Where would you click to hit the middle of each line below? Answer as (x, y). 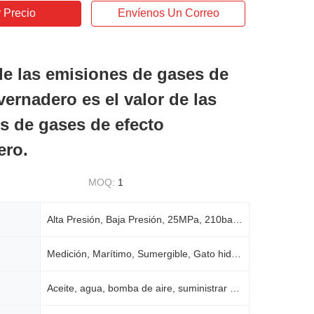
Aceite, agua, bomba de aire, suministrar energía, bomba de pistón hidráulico (235, 288)
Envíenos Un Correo (168, 13)
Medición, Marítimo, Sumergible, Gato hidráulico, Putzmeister (236, 254)
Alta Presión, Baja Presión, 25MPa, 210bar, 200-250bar (238, 219)
